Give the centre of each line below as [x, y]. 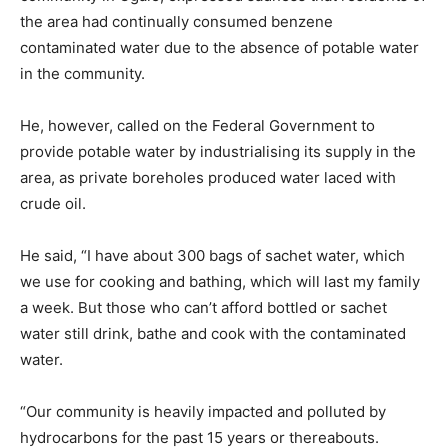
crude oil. [53, 203]
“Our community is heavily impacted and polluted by [203, 411]
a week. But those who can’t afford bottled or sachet [203, 307]
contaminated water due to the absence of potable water [219, 47]
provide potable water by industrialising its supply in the [218, 151]
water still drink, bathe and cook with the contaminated [213, 333]
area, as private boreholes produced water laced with [208, 177]
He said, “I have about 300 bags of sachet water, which [212, 255]
